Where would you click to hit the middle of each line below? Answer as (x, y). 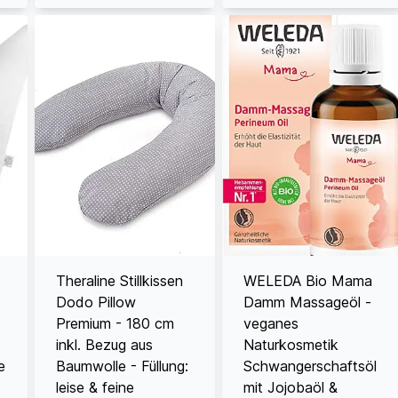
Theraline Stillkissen (120, 280)
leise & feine (96, 387)
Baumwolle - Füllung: (123, 366)
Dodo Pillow (96, 302)
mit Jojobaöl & (291, 387)
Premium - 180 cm (115, 323)
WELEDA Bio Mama (308, 280)
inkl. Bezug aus (105, 344)
